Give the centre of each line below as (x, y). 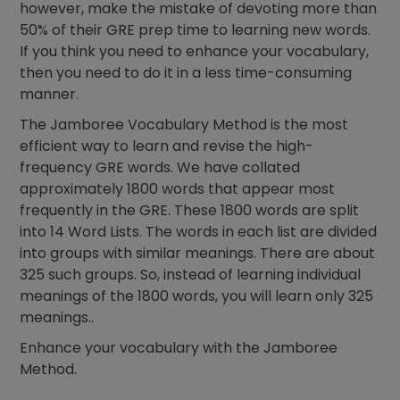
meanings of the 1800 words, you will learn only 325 (197, 296)
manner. (50, 95)
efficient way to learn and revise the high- (167, 146)
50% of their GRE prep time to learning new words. (196, 30)
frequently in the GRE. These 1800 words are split (190, 211)
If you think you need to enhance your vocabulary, (195, 52)
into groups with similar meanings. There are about (198, 254)
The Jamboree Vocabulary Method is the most (184, 125)
